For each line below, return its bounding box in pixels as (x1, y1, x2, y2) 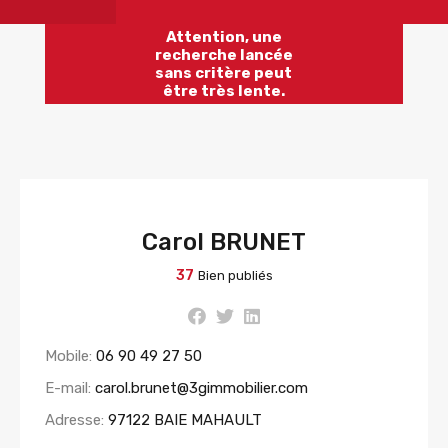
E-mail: (45, 379, 95, 398)
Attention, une (165, 28, 282, 47)
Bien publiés (197, 268, 273, 284)
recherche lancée (154, 46, 293, 65)
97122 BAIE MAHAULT (108, 411, 262, 430)
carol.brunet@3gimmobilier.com (95, 379, 308, 398)
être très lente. (162, 82, 285, 101)
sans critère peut (155, 64, 293, 83)
